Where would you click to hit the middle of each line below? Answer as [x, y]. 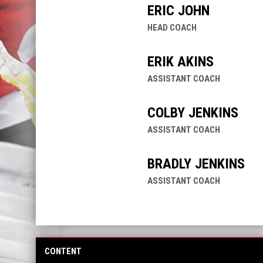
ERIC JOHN [178, 10]
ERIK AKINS [180, 61]
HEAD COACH [172, 27]
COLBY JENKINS [193, 112]
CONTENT [63, 251]
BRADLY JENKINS [196, 163]
